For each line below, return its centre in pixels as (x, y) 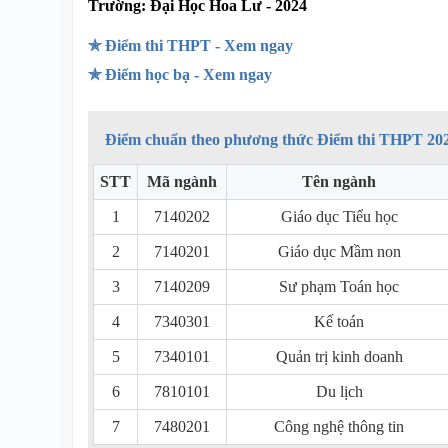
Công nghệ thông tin (339, 426)
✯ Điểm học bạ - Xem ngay (180, 74)
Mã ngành (182, 181)
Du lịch (339, 391)
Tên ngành (339, 181)
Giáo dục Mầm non (339, 251)
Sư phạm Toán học (339, 286)
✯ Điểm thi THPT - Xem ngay (190, 45)
